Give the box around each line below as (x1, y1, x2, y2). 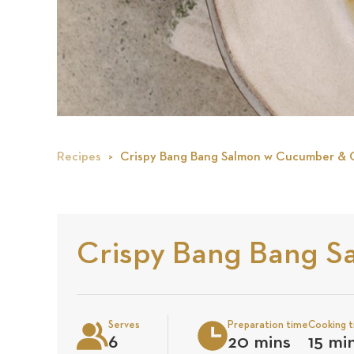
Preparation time (228, 319, 308, 330)
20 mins (228, 333, 291, 352)
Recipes (57, 151, 101, 164)
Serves (108, 319, 140, 330)
